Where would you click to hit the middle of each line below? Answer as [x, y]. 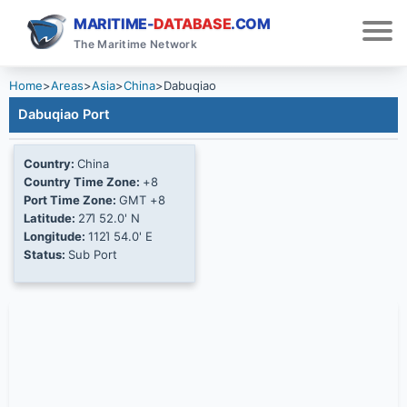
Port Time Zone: [71, 200]
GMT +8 [142, 200]
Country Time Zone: [83, 182]
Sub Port [93, 254]
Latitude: [51, 218]
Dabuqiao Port [64, 114]
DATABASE [193, 24]
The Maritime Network [135, 44]
